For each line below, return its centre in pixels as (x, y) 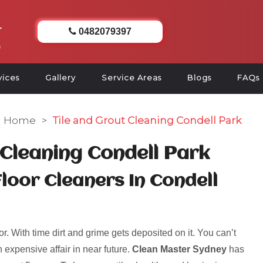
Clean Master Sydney (179, 249)
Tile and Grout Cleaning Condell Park (147, 120)
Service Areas (131, 77)
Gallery (60, 77)
